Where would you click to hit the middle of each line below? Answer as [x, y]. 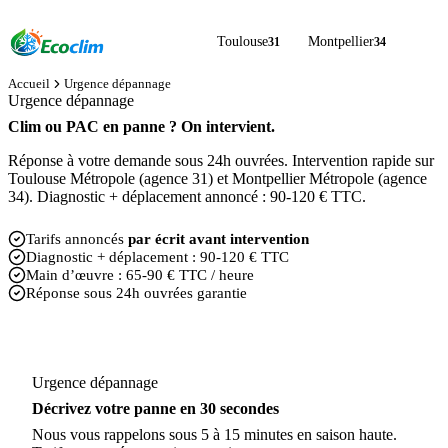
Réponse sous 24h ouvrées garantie [136, 292]
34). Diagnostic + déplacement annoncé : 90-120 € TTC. [187, 196]
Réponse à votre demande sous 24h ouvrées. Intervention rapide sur [221, 160]
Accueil [29, 83]
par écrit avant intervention [218, 238]
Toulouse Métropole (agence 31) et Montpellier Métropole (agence [217, 178]
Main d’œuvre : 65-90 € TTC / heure [140, 274]
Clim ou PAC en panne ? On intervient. [141, 126]
